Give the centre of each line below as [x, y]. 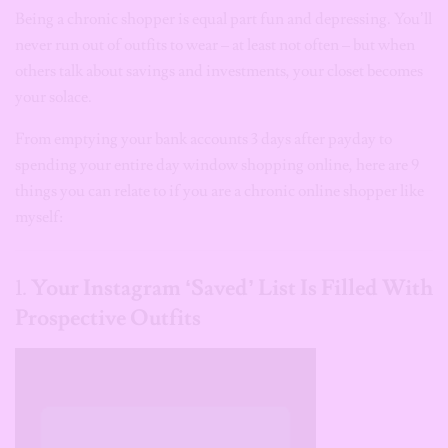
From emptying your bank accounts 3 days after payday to [203, 139]
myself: [39, 217]
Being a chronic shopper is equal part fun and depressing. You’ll [223, 19]
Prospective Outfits [108, 317]
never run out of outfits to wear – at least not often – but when [215, 45]
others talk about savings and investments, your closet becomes [219, 71]
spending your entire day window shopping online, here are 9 [217, 165]
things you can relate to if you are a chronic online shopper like [219, 191]
